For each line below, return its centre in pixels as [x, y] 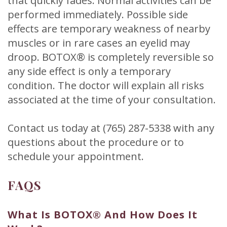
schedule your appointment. [76, 156]
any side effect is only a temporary [89, 71]
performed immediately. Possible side [98, 14]
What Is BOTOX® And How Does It [103, 214]
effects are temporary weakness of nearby [109, 28]
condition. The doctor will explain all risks [106, 85]
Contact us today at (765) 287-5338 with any [111, 128]
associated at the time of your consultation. [112, 99]
